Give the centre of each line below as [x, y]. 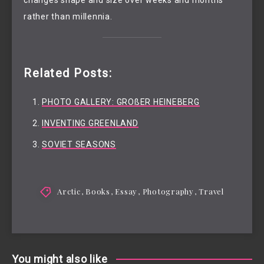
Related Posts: [68, 73]
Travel [211, 191]
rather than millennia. [68, 16]
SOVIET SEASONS [79, 144]
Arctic [69, 191]
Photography [168, 191]
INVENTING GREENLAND [90, 123]
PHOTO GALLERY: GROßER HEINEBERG [121, 102]
